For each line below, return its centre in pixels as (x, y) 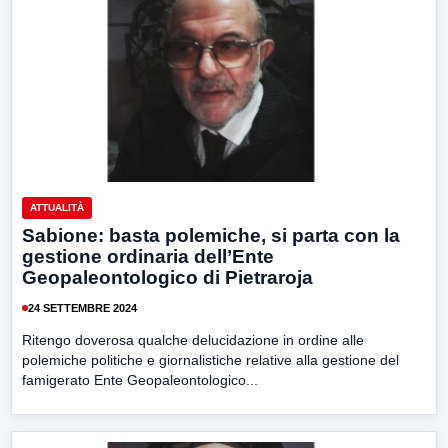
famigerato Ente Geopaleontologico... (140, 380)
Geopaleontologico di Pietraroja (167, 278)
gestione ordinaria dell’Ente (148, 257)
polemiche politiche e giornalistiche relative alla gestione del (210, 360)
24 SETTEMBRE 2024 (82, 307)
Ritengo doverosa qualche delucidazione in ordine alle (193, 340)
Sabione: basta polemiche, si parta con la (211, 236)
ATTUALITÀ (57, 208)
